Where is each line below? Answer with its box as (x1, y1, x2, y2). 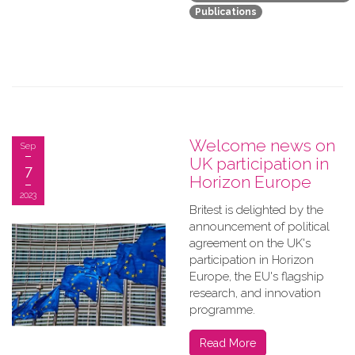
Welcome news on (189, 136, 335, 155)
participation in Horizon (189, 253, 314, 267)
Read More (200, 337, 256, 349)
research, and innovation (189, 286, 321, 300)
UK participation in (189, 154, 329, 174)
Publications (195, 6, 257, 18)
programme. (189, 303, 255, 317)
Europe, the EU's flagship (189, 269, 324, 284)
